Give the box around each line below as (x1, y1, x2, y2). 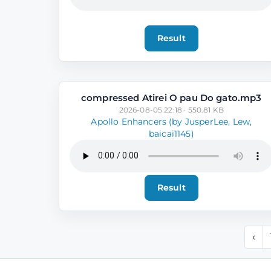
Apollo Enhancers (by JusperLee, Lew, (91, 116, 252, 126)
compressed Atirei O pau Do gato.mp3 (81, 91, 262, 103)
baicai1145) (148, 128, 194, 139)
